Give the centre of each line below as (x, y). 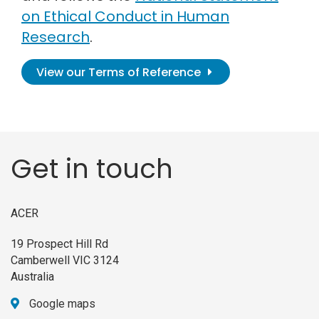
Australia (32, 276)
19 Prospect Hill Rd (59, 244)
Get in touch (92, 168)
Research (56, 37)
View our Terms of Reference (119, 72)
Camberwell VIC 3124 (65, 260)
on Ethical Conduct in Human (125, 17)
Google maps (62, 303)
